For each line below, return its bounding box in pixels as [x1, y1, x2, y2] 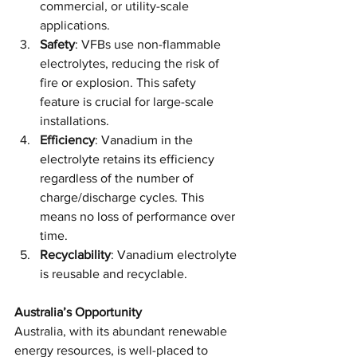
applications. [40, 18, 113, 32]
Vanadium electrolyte [117, 247, 240, 261]
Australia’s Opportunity [14, 304, 142, 319]
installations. [40, 113, 109, 127]
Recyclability [40, 247, 111, 261]
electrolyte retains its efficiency [40, 151, 218, 166]
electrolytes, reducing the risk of [40, 56, 222, 70]
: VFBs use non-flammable [75, 37, 224, 51]
